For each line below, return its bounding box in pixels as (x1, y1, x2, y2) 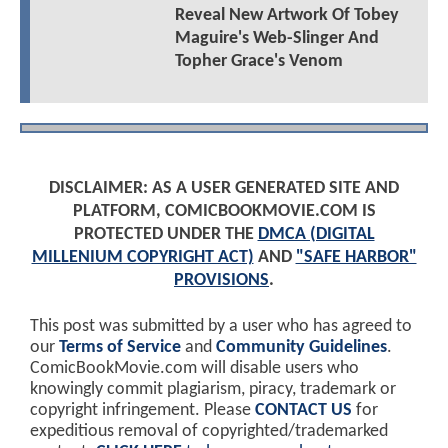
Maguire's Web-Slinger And (174, 29, 379, 49)
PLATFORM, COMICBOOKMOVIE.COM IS (72, 201, 376, 221)
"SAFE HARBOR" (295, 247, 417, 267)
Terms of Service (59, 338, 181, 356)
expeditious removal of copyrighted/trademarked (30, 422, 388, 440)
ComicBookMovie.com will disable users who (30, 359, 359, 377)
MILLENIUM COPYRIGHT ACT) (31, 247, 254, 267)
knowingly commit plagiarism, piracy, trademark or (30, 380, 396, 398)
